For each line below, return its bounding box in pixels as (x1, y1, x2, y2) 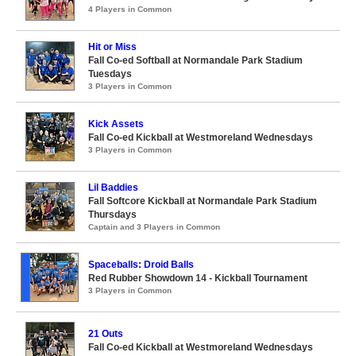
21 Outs (88, 328, 123, 339)
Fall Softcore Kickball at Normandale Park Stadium (88, 195, 317, 207)
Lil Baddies (88, 182, 138, 193)
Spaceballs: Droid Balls (88, 259, 194, 270)
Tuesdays (88, 68, 132, 79)
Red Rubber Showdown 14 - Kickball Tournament (88, 273, 308, 284)
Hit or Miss (88, 41, 137, 52)
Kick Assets (88, 118, 144, 130)
